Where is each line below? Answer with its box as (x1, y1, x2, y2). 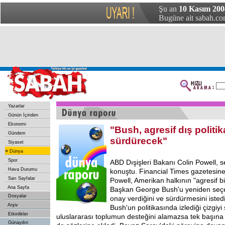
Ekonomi (7, 122, 26, 127)
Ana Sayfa (7, 185, 29, 190)
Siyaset (7, 140, 24, 145)
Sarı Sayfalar (7, 176, 35, 181)
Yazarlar (7, 103, 25, 108)
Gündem (7, 131, 26, 136)
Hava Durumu (7, 167, 37, 172)
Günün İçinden (7, 113, 38, 118)
